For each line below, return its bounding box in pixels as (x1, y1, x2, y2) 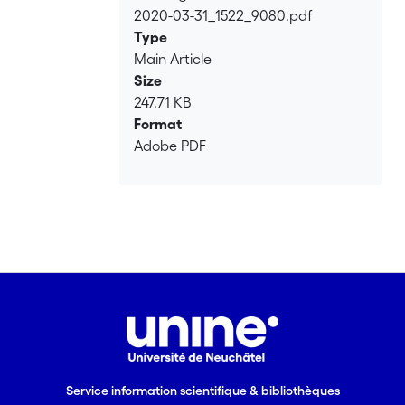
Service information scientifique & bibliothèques (65, 383, 340, 399)
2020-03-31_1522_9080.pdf (134, 7, 314, 24)
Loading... (134, 14, 199, 32)
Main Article (134, 51, 212, 68)
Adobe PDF (134, 137, 207, 155)
